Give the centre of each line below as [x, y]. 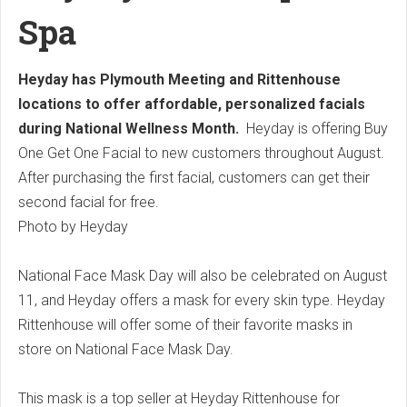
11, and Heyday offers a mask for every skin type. [176, 301]
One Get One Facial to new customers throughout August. [201, 154]
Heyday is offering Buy [317, 129]
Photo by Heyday [73, 227]
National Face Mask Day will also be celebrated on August [203, 276]
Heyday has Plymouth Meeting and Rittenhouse [179, 80]
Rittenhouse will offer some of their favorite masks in [185, 325]
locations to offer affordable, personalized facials [192, 104]
